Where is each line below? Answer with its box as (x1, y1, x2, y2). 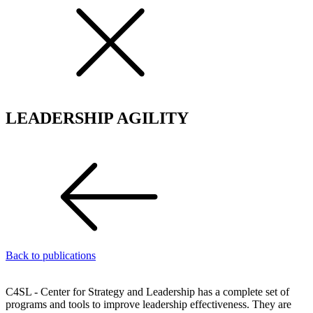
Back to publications (6, 249, 96, 261)
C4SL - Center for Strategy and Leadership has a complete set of (6, 285, 289, 298)
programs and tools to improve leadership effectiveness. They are (6, 298, 291, 310)
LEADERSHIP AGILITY (6, 108, 189, 127)
